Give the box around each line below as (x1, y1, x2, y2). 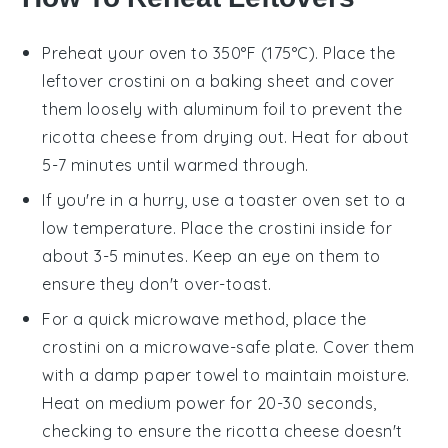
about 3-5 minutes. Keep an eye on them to (42, 246, 381, 267)
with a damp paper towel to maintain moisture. (42, 365, 410, 386)
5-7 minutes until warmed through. (42, 155, 309, 176)
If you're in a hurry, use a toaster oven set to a (42, 190, 406, 211)
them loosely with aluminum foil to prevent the (42, 99, 403, 120)
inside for (315, 218, 393, 239)
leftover (42, 71, 108, 92)
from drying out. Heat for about (156, 127, 410, 148)
